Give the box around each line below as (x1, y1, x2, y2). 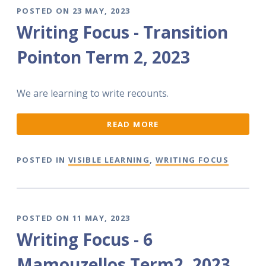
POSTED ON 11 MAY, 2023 (17, 213, 131, 224)
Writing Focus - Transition (17, 20, 228, 43)
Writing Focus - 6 (17, 227, 153, 251)
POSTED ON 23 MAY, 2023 (17, 5, 131, 17)
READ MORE (107, 119, 159, 130)
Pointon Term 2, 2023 (17, 45, 190, 68)
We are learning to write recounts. (17, 86, 169, 100)
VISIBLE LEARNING (68, 154, 150, 165)
